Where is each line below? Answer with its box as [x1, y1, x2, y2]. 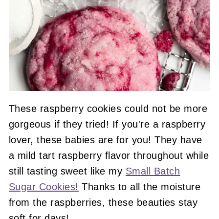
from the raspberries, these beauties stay [8, 197, 198, 208]
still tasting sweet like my [8, 166, 126, 177]
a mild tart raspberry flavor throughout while [8, 150, 209, 161]
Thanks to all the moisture [78, 181, 201, 193]
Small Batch [125, 166, 180, 177]
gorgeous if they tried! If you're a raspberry [8, 119, 206, 130]
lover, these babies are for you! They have [8, 134, 202, 146]
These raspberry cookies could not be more [8, 103, 208, 114]
